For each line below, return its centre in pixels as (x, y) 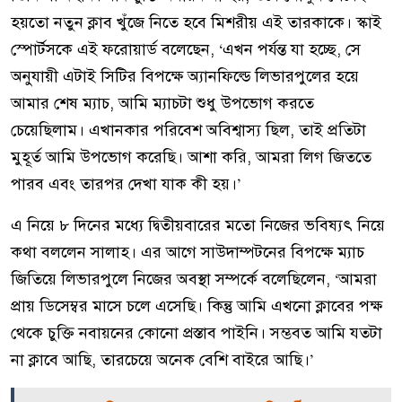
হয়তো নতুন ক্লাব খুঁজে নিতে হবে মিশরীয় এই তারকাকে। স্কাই (196, 22)
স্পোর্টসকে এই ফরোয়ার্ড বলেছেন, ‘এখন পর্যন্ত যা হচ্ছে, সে (186, 49)
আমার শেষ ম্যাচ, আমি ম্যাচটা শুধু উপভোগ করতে (162, 103)
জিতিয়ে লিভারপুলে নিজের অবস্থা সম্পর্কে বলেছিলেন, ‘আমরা (194, 279)
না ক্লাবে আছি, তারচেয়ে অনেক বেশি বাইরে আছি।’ (162, 359)
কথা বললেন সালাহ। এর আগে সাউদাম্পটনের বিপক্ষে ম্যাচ (188, 252)
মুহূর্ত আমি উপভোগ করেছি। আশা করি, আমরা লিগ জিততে (191, 157)
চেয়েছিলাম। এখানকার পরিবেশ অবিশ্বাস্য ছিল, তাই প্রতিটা (188, 130)
